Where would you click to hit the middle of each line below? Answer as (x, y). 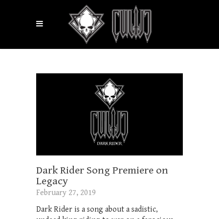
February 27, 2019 (66, 193)
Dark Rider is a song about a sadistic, (97, 209)
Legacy (52, 181)
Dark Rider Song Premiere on (102, 170)
